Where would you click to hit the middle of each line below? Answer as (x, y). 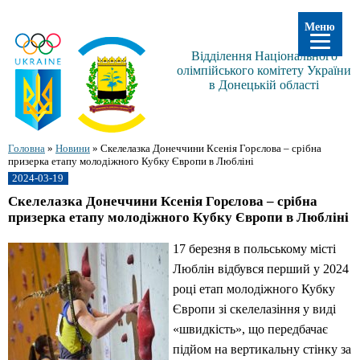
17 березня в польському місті (254, 249)
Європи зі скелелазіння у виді (254, 309)
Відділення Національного (264, 55)
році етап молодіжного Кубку (254, 289)
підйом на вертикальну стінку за (262, 350)
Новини (73, 148)
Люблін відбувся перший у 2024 (261, 269)
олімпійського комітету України (264, 70)
